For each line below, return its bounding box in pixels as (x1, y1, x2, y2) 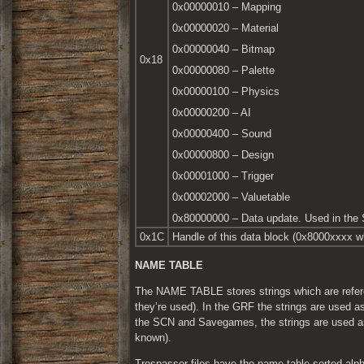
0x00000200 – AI (172, 106, 251, 119)
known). (135, 331, 171, 344)
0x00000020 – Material (172, 22, 279, 35)
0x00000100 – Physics (172, 85, 279, 98)
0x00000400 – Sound (172, 128, 271, 141)
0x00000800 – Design (172, 149, 274, 162)
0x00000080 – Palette (172, 64, 275, 77)
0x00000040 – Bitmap (172, 43, 275, 56)
